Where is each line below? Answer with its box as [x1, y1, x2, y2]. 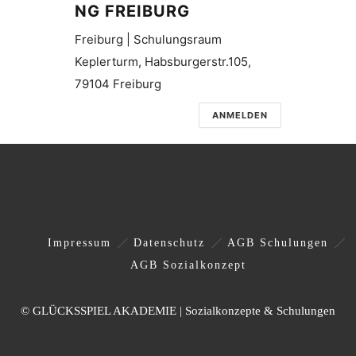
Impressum [48, 237, 111, 249]
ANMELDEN [212, 110, 268, 121]
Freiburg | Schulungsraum [75, 32, 222, 47]
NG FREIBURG [75, 2, 190, 21]
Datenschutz [133, 237, 205, 249]
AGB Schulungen [227, 237, 328, 249]
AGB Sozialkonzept [130, 259, 246, 271]
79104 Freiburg [75, 76, 161, 91]
